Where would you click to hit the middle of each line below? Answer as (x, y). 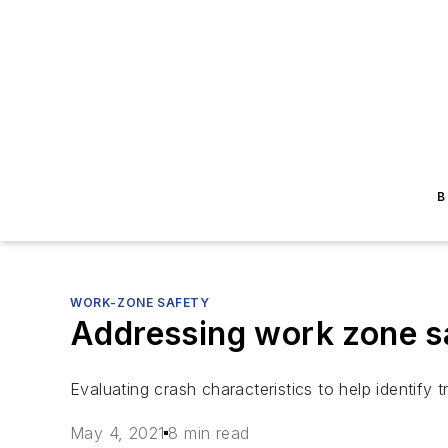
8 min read (209, 433)
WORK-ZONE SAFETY (140, 302)
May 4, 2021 (117, 433)
